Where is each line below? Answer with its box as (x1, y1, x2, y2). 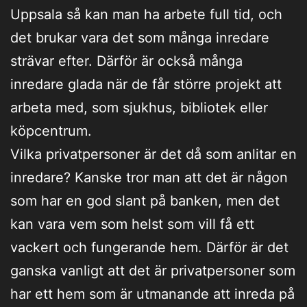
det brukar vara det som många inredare (10, 29, 269, 46)
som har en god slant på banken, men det (10, 192, 280, 209)
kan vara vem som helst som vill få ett (10, 215, 254, 232)
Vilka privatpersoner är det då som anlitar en (10, 145, 297, 162)
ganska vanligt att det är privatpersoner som (10, 262, 295, 279)
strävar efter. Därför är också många (10, 52, 243, 69)
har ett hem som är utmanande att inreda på (10, 285, 295, 302)
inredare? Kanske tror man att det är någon (10, 169, 288, 186)
